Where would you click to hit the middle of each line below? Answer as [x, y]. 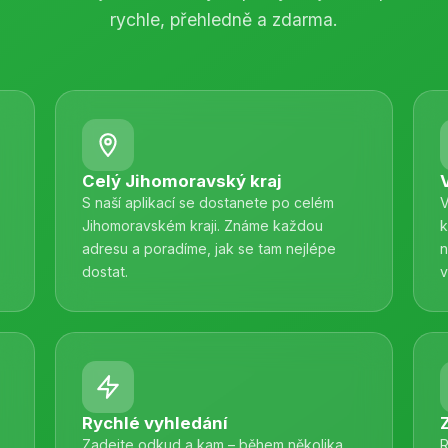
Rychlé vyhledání [155, 423]
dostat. [105, 271]
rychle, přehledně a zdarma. [224, 19]
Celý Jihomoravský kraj [182, 181]
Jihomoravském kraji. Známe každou [203, 225]
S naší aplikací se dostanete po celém [208, 202]
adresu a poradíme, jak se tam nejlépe [209, 248]
